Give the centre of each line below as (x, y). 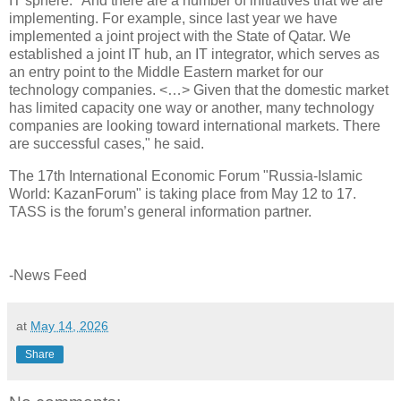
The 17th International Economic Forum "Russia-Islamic (186, 175)
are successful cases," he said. (107, 143)
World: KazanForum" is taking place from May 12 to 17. (183, 193)
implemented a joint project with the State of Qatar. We (180, 36)
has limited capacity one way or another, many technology (192, 107)
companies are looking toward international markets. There (195, 125)
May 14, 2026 (69, 326)
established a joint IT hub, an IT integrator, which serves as (194, 54)
